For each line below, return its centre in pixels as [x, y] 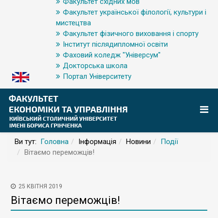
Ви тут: [27, 141]
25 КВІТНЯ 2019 [40, 186]
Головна [54, 141]
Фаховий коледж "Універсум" [112, 55]
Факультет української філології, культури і [135, 12]
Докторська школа [95, 66]
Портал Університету [97, 76]
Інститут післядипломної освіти [115, 44]
